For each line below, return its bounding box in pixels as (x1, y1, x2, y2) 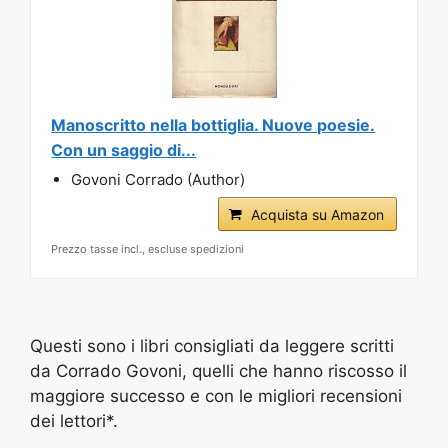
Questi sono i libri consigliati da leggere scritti (30, 336, 394, 357)
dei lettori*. (30, 411, 118, 432)
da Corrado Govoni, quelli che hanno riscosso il (30, 361, 407, 382)
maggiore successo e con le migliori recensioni (30, 386, 402, 407)
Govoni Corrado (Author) (71, 169, 246, 189)
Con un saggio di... (51, 139, 197, 160)
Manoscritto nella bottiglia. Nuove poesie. (51, 114, 376, 135)
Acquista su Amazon (250, 205, 384, 223)
